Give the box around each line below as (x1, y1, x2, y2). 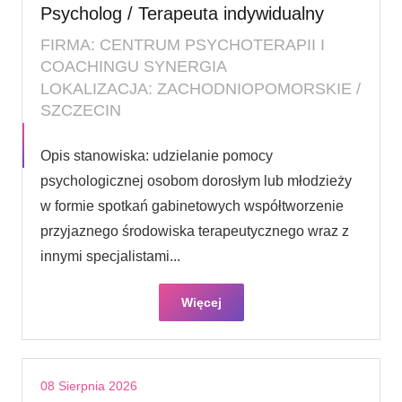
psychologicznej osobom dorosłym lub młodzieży (40, 172, 352, 188)
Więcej (180, 294, 222, 310)
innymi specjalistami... (40, 248, 180, 264)
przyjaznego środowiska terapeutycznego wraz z (40, 223, 349, 239)
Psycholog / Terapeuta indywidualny (40, 3, 324, 23)
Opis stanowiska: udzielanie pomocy (40, 147, 273, 163)
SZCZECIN (40, 100, 121, 119)
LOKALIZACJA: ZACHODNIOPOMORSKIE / (40, 79, 361, 98)
